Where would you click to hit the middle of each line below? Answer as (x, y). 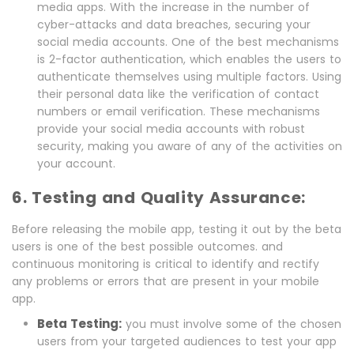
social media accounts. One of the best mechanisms (188, 42)
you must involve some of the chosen (232, 324)
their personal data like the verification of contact (178, 94)
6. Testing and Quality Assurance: (159, 198)
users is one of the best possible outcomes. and (147, 247)
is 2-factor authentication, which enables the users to (189, 60)
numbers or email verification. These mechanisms (179, 112)
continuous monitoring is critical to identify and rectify (166, 264)
